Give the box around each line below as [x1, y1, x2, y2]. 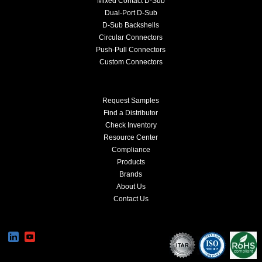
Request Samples [102, 96, 160, 105]
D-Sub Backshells [102, 20, 160, 29]
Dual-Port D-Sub [104, 8, 157, 17]
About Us [116, 182, 146, 191]
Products [116, 157, 145, 166]
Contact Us [113, 194, 149, 203]
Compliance [111, 145, 150, 154]
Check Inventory [105, 120, 157, 129]
